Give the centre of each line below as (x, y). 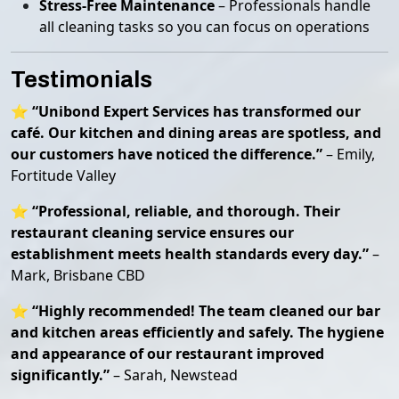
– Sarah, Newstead (174, 375)
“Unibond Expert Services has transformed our (196, 111)
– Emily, (349, 154)
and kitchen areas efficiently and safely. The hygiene (197, 332)
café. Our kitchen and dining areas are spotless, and (196, 133)
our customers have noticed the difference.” (167, 154)
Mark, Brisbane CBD (78, 275)
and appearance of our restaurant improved (167, 354)
